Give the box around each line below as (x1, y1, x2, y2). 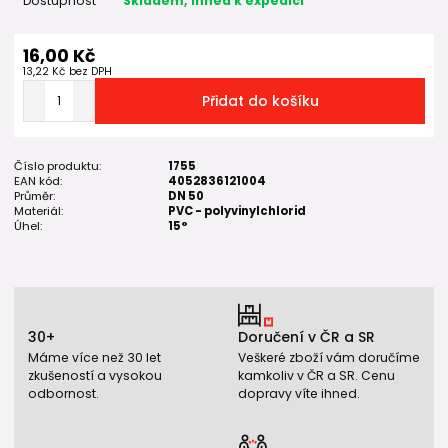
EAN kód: (14, 173, 62, 190)
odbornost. (28, 385, 99, 403)
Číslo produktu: (14, 158, 101, 175)
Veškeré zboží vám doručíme (238, 349, 420, 367)
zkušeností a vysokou (28, 367, 162, 385)
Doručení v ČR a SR (238, 326, 375, 347)
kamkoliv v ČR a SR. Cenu (238, 367, 395, 385)
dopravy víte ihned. (238, 385, 360, 403)
